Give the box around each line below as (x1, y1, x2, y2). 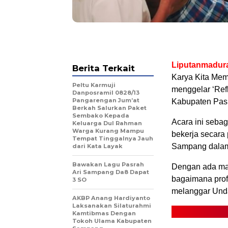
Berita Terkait (72, 63, 135, 74)
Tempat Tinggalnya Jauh (72, 135, 153, 142)
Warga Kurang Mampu (72, 127, 144, 135)
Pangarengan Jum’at (72, 97, 139, 104)
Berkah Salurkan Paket (72, 104, 147, 112)
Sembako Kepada (72, 112, 129, 120)
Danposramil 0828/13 (72, 89, 139, 97)
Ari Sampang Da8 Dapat (72, 168, 149, 176)
